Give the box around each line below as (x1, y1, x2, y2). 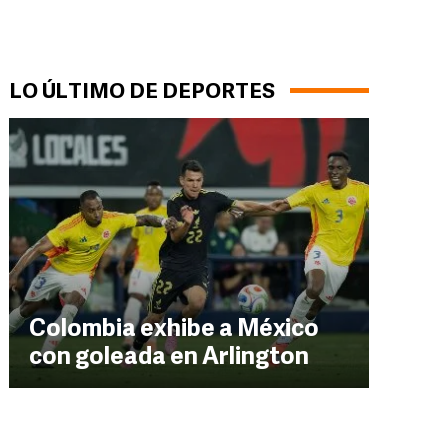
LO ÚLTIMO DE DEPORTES (9, 82, 275, 103)
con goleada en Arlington (29, 346, 309, 370)
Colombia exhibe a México (29, 318, 319, 342)
